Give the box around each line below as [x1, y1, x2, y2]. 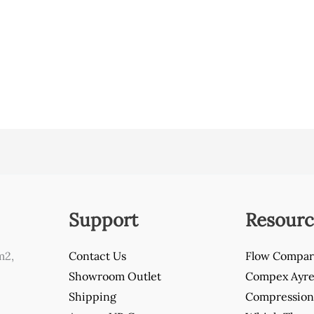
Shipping [69, 289, 117, 303]
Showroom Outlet [69, 268, 162, 283]
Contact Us [69, 248, 127, 263]
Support [69, 207, 139, 231]
